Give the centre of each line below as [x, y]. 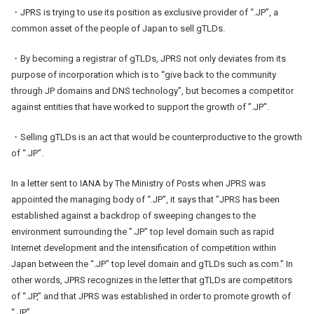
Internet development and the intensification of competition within [144, 247]
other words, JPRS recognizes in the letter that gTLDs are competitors [152, 280]
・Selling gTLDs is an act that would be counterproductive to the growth [157, 137]
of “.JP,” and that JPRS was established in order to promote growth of [151, 296]
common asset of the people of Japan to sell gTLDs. [118, 28]
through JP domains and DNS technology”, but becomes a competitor [152, 90]
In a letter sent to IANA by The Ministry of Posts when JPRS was [138, 183]
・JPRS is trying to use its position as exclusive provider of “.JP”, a [145, 12]
